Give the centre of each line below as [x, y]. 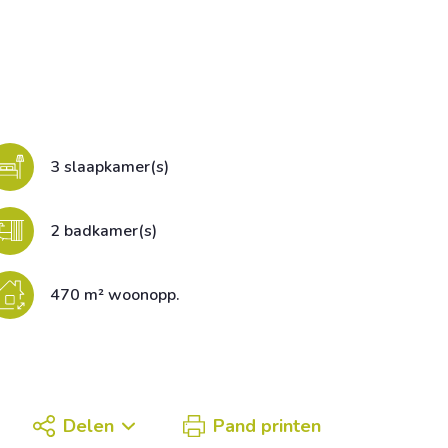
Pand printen [267, 426]
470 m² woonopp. [114, 295]
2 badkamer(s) [103, 231]
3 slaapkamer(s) [109, 167]
